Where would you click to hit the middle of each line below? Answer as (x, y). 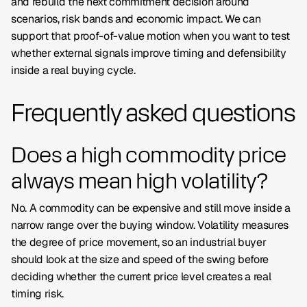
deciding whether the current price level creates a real (141, 277)
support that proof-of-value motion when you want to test (151, 36)
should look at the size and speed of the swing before (140, 259)
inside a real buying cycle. (73, 70)
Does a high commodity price (149, 155)
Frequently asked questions (153, 113)
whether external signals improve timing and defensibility (149, 53)
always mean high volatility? (139, 181)
